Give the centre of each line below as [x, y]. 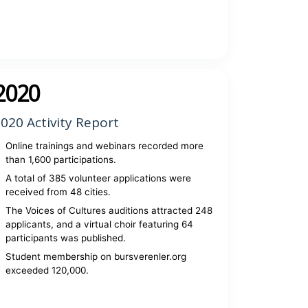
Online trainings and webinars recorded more [105, 146]
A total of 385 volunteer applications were [99, 178]
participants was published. [66, 238]
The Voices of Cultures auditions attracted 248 [109, 210]
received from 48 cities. [58, 192]
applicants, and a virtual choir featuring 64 [100, 224]
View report [103, 31]
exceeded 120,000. [47, 270]
